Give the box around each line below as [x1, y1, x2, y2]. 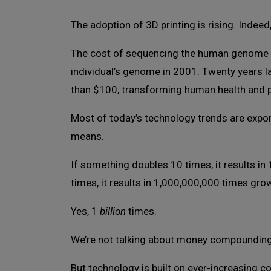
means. [71, 130, 104, 142]
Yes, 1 [71, 205, 100, 217]
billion [100, 205, 126, 217]
